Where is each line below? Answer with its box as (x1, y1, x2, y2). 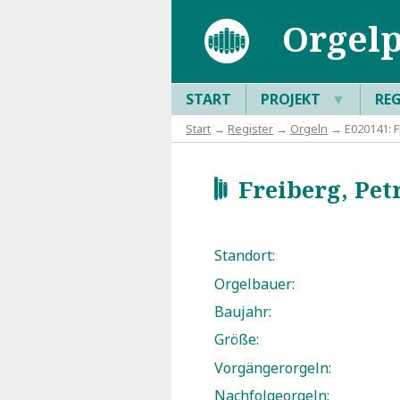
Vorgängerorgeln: (214, 357, 331, 378)
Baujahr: (214, 302, 271, 322)
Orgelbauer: (214, 273, 295, 294)
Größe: (214, 329, 259, 350)
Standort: (214, 246, 275, 266)
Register (228, 120, 273, 137)
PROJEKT (261, 88, 324, 109)
